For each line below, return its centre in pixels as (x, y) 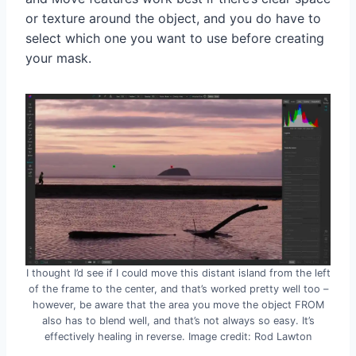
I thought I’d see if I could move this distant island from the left (178, 273)
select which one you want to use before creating (175, 39)
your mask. (58, 58)
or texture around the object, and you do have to (173, 19)
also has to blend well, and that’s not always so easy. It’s (178, 321)
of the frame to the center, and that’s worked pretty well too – (178, 289)
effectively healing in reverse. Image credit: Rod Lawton (178, 337)
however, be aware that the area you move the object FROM (178, 305)
